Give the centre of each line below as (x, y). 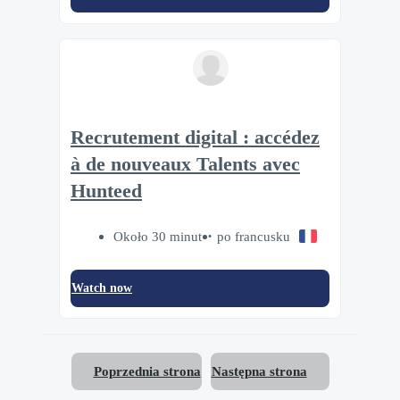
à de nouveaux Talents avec (185, 165)
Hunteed (106, 192)
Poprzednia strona (147, 371)
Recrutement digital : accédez (195, 138)
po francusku (253, 236)
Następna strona (259, 371)
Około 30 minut (157, 236)
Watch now (102, 287)
